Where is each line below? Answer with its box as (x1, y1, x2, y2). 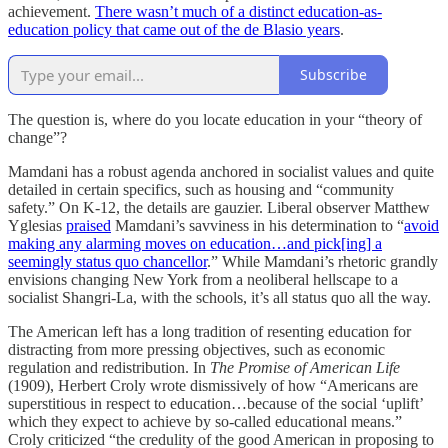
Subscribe (300, 65, 367, 85)
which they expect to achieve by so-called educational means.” (8, 412, 402, 430)
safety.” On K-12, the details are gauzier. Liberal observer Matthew (8, 198, 430, 216)
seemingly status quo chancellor (8, 252, 207, 270)
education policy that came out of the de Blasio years (8, 20, 340, 38)
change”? (8, 128, 67, 146)
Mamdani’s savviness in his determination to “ (111, 216, 404, 234)
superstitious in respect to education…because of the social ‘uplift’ (8, 394, 423, 412)
